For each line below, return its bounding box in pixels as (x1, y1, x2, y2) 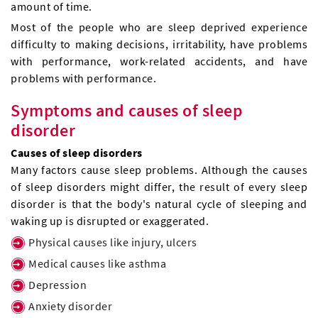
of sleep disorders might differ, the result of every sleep (11, 180, 307, 194)
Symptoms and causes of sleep (11, 99, 243, 122)
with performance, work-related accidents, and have (11, 54, 307, 69)
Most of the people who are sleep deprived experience (11, 20, 307, 35)
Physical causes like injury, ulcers (28, 235, 197, 250)
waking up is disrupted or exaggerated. (11, 214, 209, 229)
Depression (28, 278, 87, 292)
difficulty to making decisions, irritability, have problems (11, 37, 307, 52)
